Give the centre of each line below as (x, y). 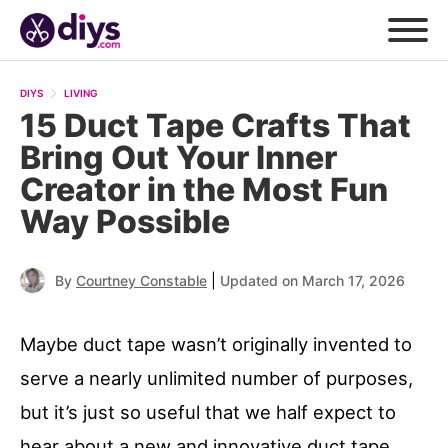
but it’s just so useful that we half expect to (208, 412)
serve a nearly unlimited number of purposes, (216, 378)
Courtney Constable (141, 281)
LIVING (81, 93)
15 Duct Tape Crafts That (215, 126)
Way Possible (125, 222)
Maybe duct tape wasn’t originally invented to (216, 344)
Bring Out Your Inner (178, 158)
